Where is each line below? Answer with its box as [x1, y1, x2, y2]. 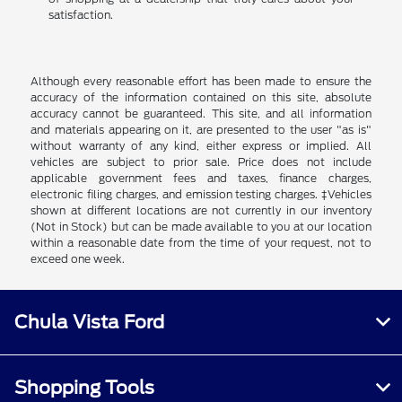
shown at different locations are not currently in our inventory [31, 204, 371, 218]
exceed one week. [31, 252, 126, 267]
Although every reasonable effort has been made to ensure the [31, 74, 371, 89]
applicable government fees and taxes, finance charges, [31, 171, 371, 186]
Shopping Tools [14, 377, 154, 399]
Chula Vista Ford [14, 311, 164, 334]
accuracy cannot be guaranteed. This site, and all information [31, 107, 371, 121]
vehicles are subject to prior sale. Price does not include [31, 155, 371, 170]
